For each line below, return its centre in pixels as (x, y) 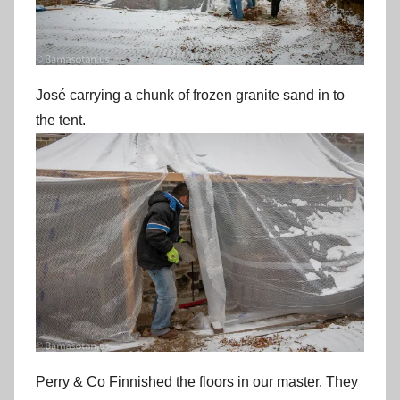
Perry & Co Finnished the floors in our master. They (197, 382)
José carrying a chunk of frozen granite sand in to (190, 96)
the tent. (62, 121)
